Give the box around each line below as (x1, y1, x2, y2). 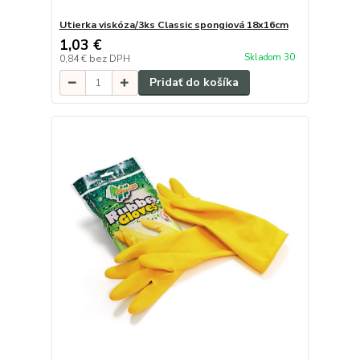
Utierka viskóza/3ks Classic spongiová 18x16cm (59, 18, 288, 32)
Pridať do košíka (149, 75, 239, 91)
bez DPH (88, 52, 130, 66)
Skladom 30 (243, 51, 297, 63)
